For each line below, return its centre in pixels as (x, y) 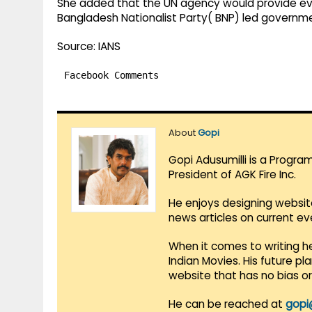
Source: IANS (89, 47)
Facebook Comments (111, 76)
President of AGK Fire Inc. (232, 175)
